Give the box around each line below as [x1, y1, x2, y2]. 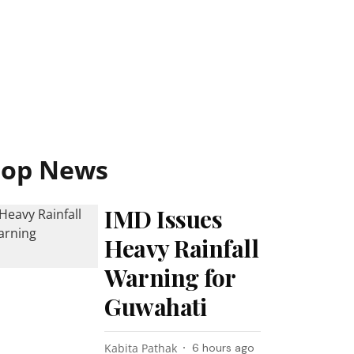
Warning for [104, 262, 235, 293]
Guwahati [104, 291, 207, 322]
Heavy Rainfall [104, 232, 259, 264]
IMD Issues [104, 203, 223, 235]
